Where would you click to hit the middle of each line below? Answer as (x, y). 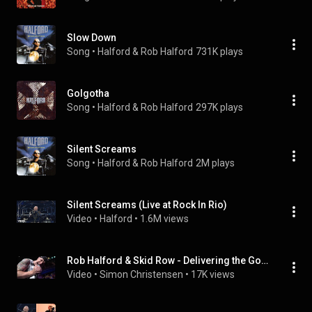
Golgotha (88, 93)
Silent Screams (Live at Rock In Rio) (147, 205)
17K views (213, 274)
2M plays (215, 163)
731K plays (219, 52)
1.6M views (164, 219)
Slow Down (92, 38)
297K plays (219, 107)
